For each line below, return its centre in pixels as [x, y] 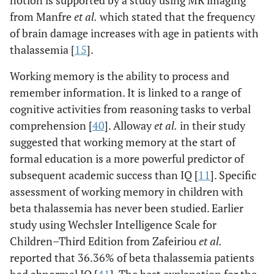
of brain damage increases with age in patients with [134, 33]
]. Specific [233, 175]
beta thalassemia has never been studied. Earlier [127, 208]
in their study [211, 126]
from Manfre [42, 17]
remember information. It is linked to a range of [125, 93]
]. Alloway [129, 126]
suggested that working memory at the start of [123, 142]
